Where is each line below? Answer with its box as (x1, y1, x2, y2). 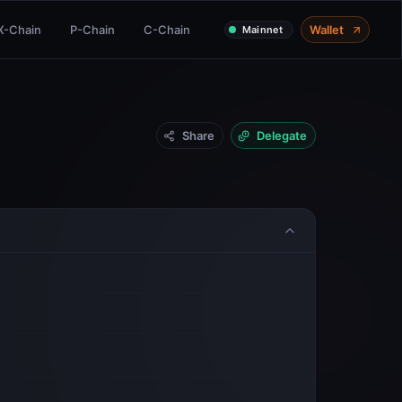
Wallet (310, 22, 344, 37)
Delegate (257, 128, 307, 143)
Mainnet (241, 23, 283, 36)
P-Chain (69, 22, 115, 37)
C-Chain (143, 22, 190, 37)
